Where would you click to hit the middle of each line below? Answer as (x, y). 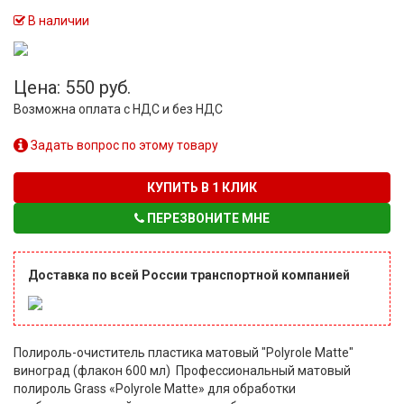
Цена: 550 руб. (72, 87)
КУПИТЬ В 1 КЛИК (202, 187)
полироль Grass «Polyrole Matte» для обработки (155, 388)
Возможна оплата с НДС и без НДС (118, 109)
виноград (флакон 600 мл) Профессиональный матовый (182, 370)
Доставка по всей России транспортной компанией (189, 275)
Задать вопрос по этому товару (123, 145)
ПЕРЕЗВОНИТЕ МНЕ (207, 218)
